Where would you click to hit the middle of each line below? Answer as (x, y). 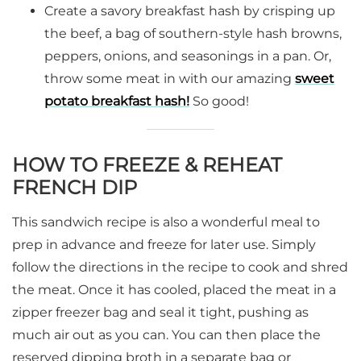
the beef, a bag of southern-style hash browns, (193, 33)
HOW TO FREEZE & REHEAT (147, 164)
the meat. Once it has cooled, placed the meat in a (174, 289)
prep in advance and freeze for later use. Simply (164, 244)
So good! (219, 101)
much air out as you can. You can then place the (166, 334)
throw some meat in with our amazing (170, 78)
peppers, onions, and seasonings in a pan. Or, (188, 56)
